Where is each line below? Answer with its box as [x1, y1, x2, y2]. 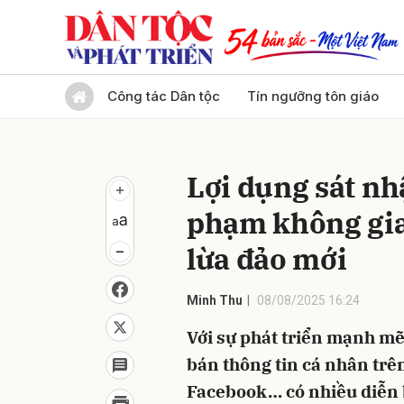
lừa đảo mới [187, 240, 347, 278]
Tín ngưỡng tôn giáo [247, 87, 379, 105]
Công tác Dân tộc [107, 87, 220, 105]
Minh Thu [187, 293, 243, 308]
